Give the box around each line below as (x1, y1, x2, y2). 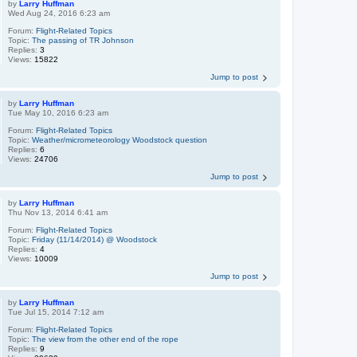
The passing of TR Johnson (32, 35, 135, 45)
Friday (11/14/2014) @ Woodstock (32, 234, 158, 244)
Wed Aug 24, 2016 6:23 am (8, 8, 111, 18)
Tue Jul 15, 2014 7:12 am (8, 307, 104, 316)
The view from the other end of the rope (32, 334, 179, 343)
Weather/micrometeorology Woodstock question (32, 135, 208, 144)
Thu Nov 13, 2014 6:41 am (8, 207, 108, 217)
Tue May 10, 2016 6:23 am (8, 108, 109, 117)
